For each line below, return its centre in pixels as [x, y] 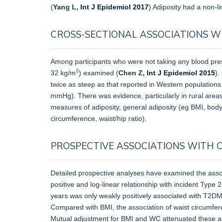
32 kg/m [63, 73]
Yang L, [67, 7]
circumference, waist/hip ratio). [99, 118]
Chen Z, [133, 73]
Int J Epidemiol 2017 [114, 7]
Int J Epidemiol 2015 [181, 73]
